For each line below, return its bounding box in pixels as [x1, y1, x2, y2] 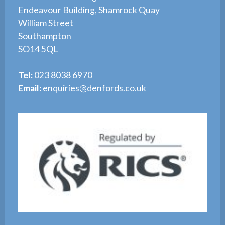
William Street [18, 18, 74, 29]
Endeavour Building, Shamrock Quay [18, 5, 160, 16]
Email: [18, 83, 43, 94]
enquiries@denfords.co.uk [43, 83, 147, 94]
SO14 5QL [18, 44, 58, 55]
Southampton [18, 31, 72, 42]
